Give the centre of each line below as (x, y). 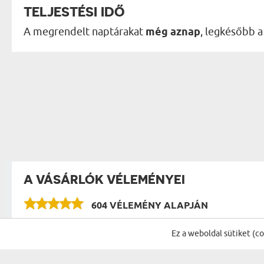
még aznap (173, 32)
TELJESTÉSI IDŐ (74, 11)
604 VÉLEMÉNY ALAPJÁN (150, 206)
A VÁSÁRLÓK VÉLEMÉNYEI (104, 179)
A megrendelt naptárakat (85, 32)
